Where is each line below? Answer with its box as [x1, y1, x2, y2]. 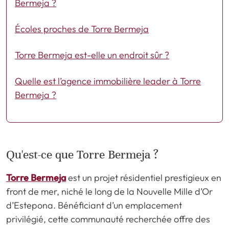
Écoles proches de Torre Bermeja [15, 22, 149, 35]
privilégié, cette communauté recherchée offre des [6, 213, 210, 225]
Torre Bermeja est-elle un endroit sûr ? [15, 49, 169, 61]
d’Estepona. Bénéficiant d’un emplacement [6, 199, 182, 211]
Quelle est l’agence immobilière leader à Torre [15, 75, 201, 87]
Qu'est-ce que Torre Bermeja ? [6, 147, 158, 162]
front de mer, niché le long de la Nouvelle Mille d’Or [6, 185, 213, 197]
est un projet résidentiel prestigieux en [66, 171, 221, 184]
